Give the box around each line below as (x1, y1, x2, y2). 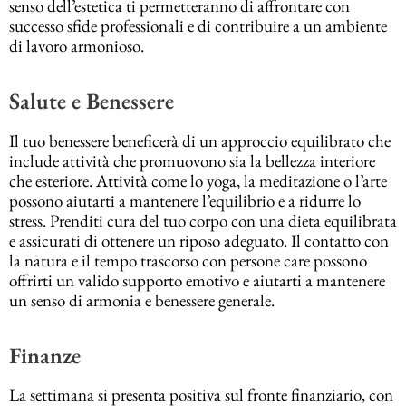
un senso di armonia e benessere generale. (9, 288, 275, 312)
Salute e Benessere (9, 86, 174, 116)
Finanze (9, 340, 81, 370)
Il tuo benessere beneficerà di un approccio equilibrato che (9, 129, 391, 152)
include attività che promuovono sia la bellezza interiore (9, 149, 375, 172)
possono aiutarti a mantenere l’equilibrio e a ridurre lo (9, 188, 361, 212)
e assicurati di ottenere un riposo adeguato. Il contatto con (9, 228, 389, 252)
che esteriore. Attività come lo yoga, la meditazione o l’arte (9, 169, 387, 192)
